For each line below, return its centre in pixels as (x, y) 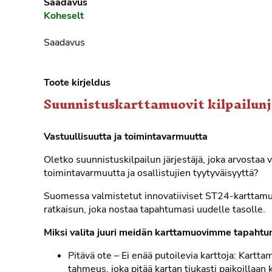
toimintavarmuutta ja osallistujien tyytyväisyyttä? (151, 173)
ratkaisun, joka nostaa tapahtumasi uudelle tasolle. (155, 209)
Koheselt (64, 16)
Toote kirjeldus (77, 83)
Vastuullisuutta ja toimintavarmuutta (126, 136)
